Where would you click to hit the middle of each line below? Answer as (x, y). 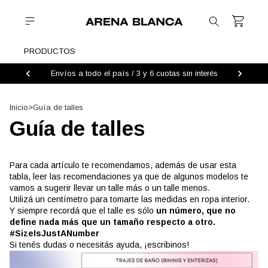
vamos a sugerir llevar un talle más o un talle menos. (111, 188)
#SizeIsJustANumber (54, 233)
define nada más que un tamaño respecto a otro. (112, 222)
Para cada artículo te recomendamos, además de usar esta (123, 165)
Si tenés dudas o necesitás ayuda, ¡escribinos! (99, 244)
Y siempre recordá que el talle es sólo (83, 210)
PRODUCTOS (50, 51)
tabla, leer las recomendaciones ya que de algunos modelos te (129, 176)
